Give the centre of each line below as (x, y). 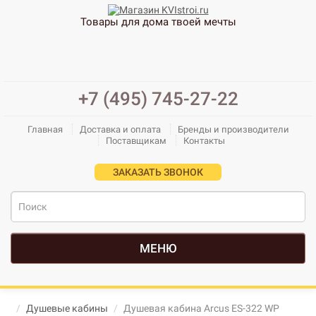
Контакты (204, 141)
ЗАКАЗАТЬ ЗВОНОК (158, 172)
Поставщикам (136, 141)
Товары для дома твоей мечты (158, 22)
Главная (45, 129)
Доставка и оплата (120, 129)
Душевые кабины (67, 308)
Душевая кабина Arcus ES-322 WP (201, 308)
